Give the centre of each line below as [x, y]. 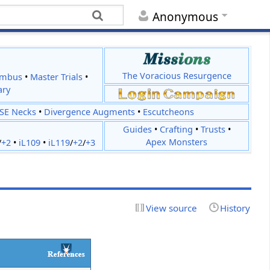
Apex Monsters [177, 142]
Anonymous [185, 17]
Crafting [176, 130]
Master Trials [57, 77]
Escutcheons [169, 112]
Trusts [213, 130]
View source [172, 208]
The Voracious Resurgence [177, 76]
